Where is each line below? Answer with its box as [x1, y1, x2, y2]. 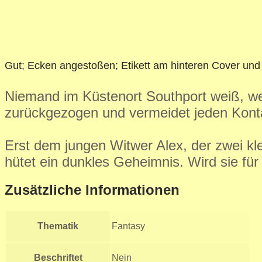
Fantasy [112, 220, 145, 231]
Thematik [37, 220, 78, 231]
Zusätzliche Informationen [5, 181, 180, 198]
